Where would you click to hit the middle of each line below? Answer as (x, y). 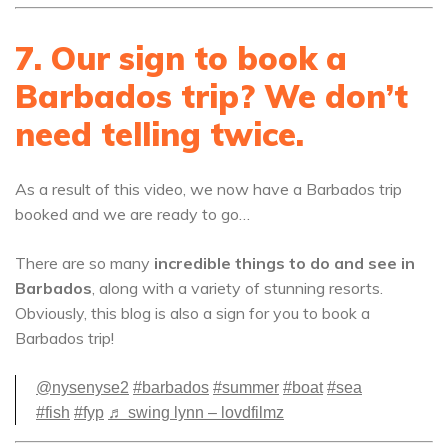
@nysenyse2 (82, 387)
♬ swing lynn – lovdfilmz (196, 412)
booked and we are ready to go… (132, 214)
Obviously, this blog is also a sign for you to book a (192, 313)
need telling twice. (159, 134)
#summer (246, 387)
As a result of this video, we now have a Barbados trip (208, 189)
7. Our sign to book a (181, 58)
